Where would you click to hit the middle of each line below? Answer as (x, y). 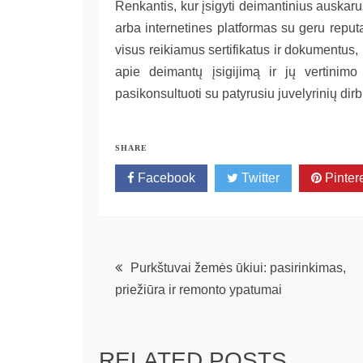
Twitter (259, 178)
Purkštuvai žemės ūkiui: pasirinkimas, (238, 268)
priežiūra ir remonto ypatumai (199, 290)
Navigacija (161, 262)
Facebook (165, 178)
